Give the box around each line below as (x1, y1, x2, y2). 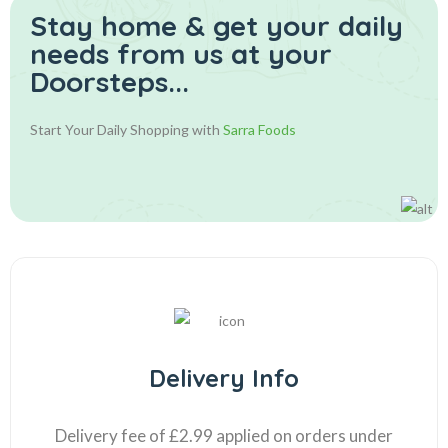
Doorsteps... (30, 64, 189, 99)
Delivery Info (149, 363, 299, 393)
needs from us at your (30, 36, 332, 71)
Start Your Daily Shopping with (30, 121, 223, 138)
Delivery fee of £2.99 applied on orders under (55, 425, 393, 446)
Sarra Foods (223, 121, 296, 138)
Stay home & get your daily (30, 8, 403, 43)
